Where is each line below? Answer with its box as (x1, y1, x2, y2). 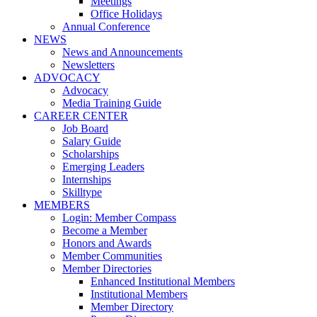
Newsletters (62, 59, 115, 71)
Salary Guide (62, 135, 121, 147)
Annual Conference (62, 21, 150, 33)
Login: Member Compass (62, 212, 176, 224)
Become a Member (62, 224, 147, 236)
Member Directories (62, 263, 151, 275)
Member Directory (91, 301, 173, 313)
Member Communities (62, 250, 162, 262)
